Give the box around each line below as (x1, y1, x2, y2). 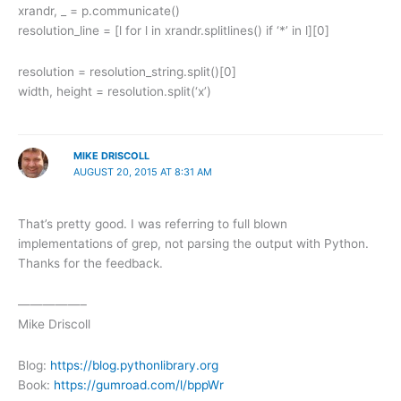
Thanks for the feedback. (18, 256, 163, 271)
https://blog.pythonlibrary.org (50, 358, 218, 373)
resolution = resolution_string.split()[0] (18, 64, 236, 79)
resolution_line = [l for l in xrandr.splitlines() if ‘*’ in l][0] (18, 22, 329, 38)
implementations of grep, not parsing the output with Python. (18, 236, 369, 252)
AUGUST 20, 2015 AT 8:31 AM (73, 165, 212, 178)
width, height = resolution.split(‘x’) (18, 83, 211, 98)
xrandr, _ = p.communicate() (18, 3, 180, 18)
